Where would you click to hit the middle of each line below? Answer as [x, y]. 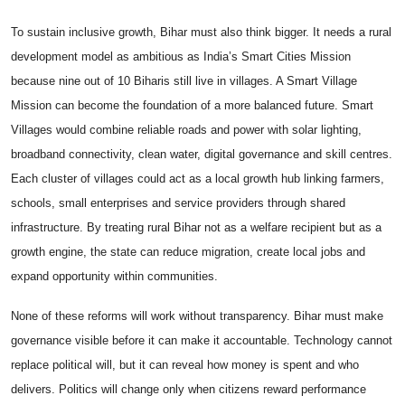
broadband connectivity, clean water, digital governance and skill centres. [202, 155]
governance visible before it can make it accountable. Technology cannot [202, 341]
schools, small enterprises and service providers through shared [178, 203]
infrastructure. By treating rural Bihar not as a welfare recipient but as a [196, 228]
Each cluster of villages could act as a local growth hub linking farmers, [198, 179]
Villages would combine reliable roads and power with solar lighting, [186, 130]
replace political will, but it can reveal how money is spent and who [185, 365]
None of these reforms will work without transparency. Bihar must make [197, 316]
